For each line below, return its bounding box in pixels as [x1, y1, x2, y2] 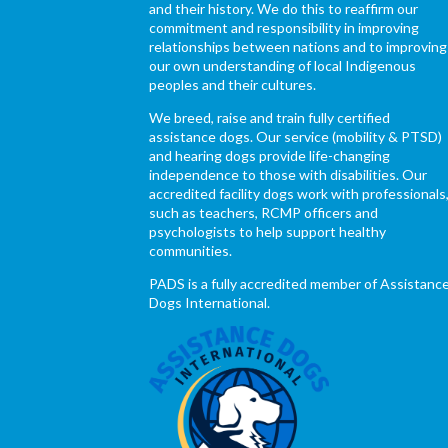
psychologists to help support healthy [149, 222, 387, 240]
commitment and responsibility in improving [149, 18, 420, 36]
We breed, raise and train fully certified [149, 108, 391, 126]
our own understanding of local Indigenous [149, 56, 417, 74]
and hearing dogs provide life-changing [149, 146, 391, 164]
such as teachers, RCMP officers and [149, 203, 379, 221]
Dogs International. [149, 293, 271, 311]
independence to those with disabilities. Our [149, 165, 428, 183]
